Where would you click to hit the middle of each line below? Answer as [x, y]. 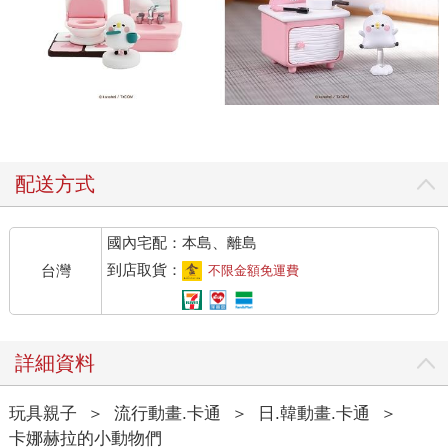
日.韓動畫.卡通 [313, 414]
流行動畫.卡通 [167, 414]
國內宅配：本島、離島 [182, 243]
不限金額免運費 [254, 271]
